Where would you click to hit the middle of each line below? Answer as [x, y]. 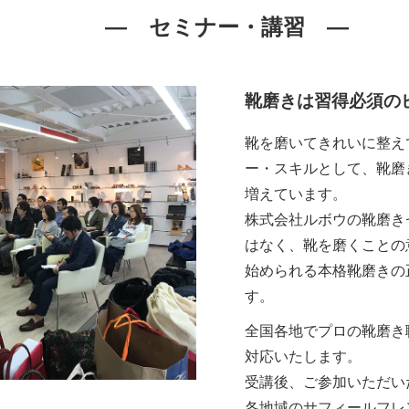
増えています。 [296, 194]
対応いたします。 [303, 357]
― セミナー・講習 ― [226, 27]
